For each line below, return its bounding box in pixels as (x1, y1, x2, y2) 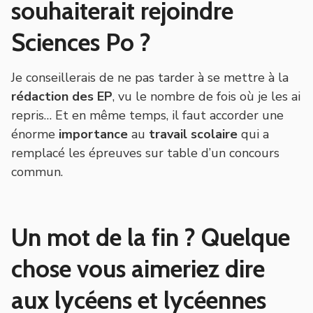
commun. (11, 163, 63, 180)
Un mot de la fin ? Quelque (11, 221, 290, 252)
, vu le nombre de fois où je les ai (112, 87, 300, 105)
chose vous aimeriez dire (11, 253, 265, 284)
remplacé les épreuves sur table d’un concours (11, 144, 279, 161)
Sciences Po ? (11, 27, 151, 57)
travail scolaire (149, 125, 238, 143)
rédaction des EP (11, 87, 112, 105)
